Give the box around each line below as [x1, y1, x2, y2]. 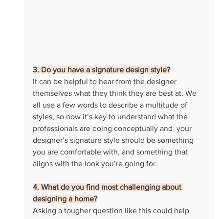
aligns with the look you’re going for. [32, 159, 157, 168]
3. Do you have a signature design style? [32, 66, 170, 74]
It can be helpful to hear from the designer [32, 77, 178, 86]
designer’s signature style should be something [32, 136, 196, 145]
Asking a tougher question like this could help [32, 206, 191, 215]
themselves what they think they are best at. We [32, 89, 198, 98]
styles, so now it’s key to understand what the [32, 112, 190, 121]
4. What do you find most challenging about [32, 183, 183, 192]
